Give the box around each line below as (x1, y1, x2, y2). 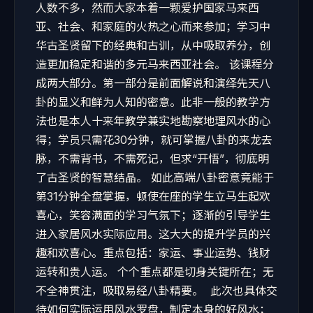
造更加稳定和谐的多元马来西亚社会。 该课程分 (36, 57, 274, 71)
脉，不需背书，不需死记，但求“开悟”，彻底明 (36, 152, 269, 166)
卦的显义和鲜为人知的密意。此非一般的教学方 (36, 95, 270, 109)
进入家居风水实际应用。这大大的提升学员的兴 (36, 227, 270, 241)
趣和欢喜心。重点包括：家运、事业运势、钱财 (36, 246, 270, 260)
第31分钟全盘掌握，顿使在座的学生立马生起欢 (36, 189, 270, 203)
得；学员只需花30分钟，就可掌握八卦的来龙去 (36, 133, 272, 147)
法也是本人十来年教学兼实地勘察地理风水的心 (36, 114, 270, 128)
